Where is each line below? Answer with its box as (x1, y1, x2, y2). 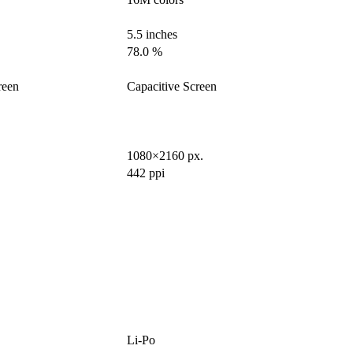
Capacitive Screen (127, 80, 217, 94)
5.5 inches (127, 28, 177, 42)
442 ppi (127, 166, 165, 180)
